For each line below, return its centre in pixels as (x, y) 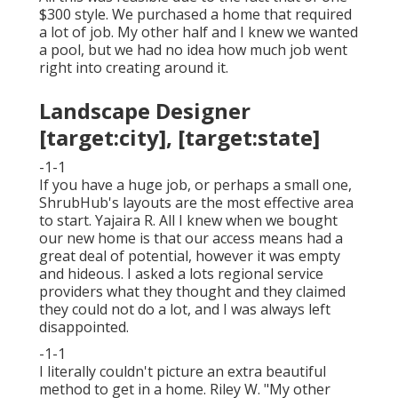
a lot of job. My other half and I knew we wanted (199, 32)
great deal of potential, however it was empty (190, 256)
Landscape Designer (145, 111)
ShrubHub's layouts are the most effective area (196, 203)
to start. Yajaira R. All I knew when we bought (188, 221)
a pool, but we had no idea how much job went (193, 50)
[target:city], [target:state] (179, 138)
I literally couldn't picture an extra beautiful (183, 372)
